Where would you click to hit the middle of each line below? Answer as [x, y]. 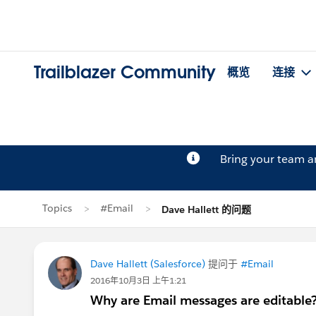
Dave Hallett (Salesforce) [148, 264]
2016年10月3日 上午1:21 [138, 280]
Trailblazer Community [125, 73]
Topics [57, 208]
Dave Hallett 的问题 [206, 209]
